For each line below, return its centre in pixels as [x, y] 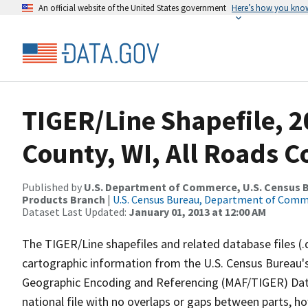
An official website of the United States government [132, 8]
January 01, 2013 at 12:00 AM [197, 212]
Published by [53, 187]
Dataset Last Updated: [75, 212]
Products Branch [64, 199]
